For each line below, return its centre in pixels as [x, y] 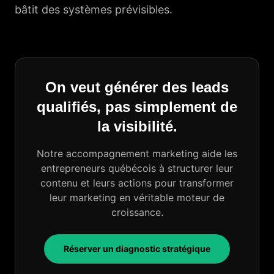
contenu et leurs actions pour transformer [137, 183]
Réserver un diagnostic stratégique [137, 249]
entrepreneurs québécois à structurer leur [137, 168]
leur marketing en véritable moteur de [137, 198]
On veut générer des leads [137, 87]
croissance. [137, 212]
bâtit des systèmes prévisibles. [94, 9]
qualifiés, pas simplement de [137, 107]
